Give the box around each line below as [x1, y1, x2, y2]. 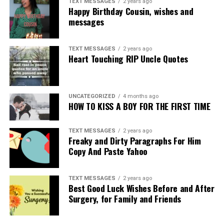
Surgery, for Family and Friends [68, 191, 181, 205]
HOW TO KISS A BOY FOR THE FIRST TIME [68, 99, 210, 113]
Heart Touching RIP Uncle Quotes [68, 52, 188, 65]
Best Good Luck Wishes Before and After [68, 181, 214, 194]
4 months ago [122, 93, 158, 100]
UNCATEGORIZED [68, 93, 115, 100]
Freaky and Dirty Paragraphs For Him [68, 133, 201, 147]
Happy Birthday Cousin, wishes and [68, 4, 193, 18]
